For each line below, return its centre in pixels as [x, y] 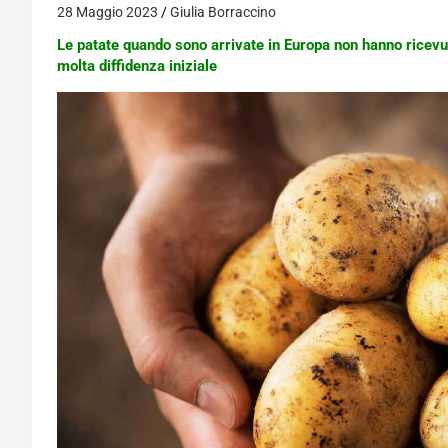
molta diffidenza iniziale [137, 66]
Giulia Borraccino [223, 12]
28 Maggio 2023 [107, 12]
